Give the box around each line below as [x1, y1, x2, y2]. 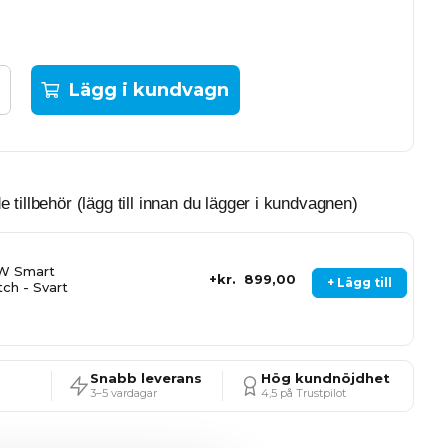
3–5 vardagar [89, 386, 157, 400]
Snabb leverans [89, 370, 202, 386]
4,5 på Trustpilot [260, 386, 346, 400]
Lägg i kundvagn [69, 79, 230, 101]
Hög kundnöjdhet [260, 370, 390, 386]
